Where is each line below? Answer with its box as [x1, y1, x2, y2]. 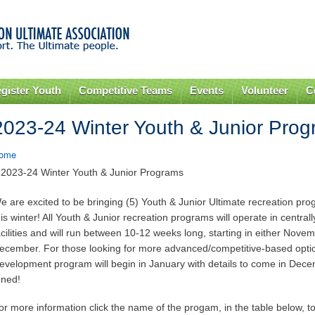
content [112, 32, 143, 46]
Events [190, 85, 224, 96]
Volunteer [240, 85, 288, 96]
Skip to [112, 1, 142, 15]
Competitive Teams [79, 85, 173, 96]
